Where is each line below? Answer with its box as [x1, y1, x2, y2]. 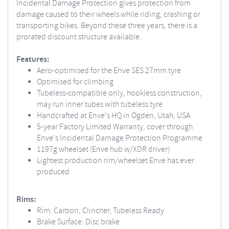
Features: [16, 54, 49, 65]
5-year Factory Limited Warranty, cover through [37, 122, 193, 132]
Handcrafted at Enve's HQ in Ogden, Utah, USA [37, 110, 190, 121]
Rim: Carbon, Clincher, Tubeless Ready [37, 205, 164, 216]
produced [37, 167, 70, 177]
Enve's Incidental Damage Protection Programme [37, 133, 202, 144]
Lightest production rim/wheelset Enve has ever [37, 155, 194, 166]
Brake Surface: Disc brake [37, 217, 120, 227]
